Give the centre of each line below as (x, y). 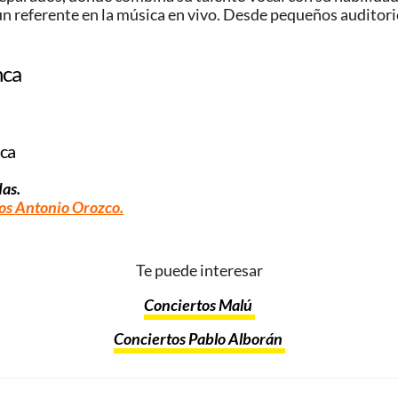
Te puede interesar (199, 271)
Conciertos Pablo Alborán (199, 339)
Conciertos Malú (199, 305)
